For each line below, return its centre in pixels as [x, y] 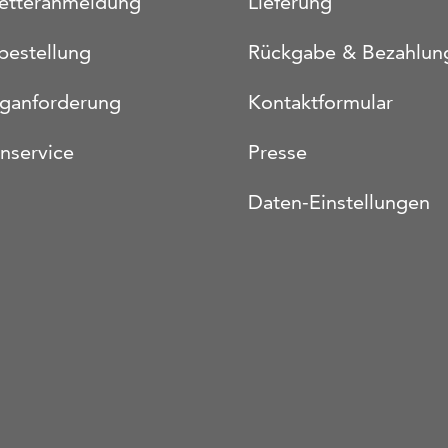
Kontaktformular [320, 102]
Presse [277, 152]
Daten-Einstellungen [339, 202]
